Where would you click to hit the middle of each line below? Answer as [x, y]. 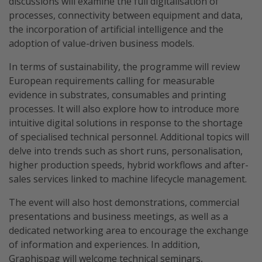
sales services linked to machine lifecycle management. [128, 179]
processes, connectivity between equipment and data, [126, 15]
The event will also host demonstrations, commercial [124, 202]
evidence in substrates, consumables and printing [118, 95]
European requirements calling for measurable [112, 81]
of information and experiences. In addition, [104, 244]
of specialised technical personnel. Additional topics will [129, 137]
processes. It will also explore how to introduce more [124, 109]
